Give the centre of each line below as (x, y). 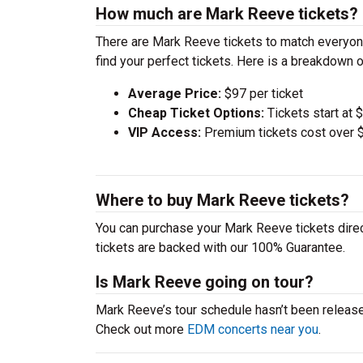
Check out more (141, 329)
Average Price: (175, 94)
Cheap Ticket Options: (196, 113)
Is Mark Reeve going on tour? (205, 282)
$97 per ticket (262, 94)
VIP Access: (164, 132)
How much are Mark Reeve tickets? (227, 14)
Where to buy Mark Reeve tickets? (222, 200)
